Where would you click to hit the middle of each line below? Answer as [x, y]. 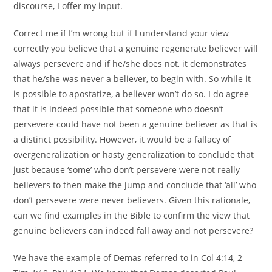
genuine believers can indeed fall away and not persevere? [134, 230]
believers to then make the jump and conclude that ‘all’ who [135, 185]
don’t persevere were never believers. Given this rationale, [132, 200]
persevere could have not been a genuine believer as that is [136, 124]
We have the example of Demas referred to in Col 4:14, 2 [128, 257]
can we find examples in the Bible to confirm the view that [132, 215]
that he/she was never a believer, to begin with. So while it [132, 78]
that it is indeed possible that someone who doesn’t [119, 109]
